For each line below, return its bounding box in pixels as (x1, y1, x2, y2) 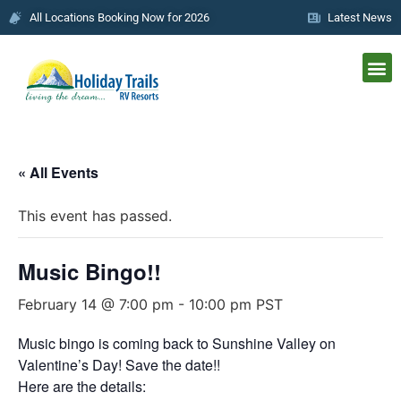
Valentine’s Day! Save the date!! (18, 354, 220, 375)
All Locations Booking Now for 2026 (29, 11, 209, 24)
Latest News (328, 11, 392, 24)
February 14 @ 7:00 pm (18, 294, 174, 313)
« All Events (18, 161, 98, 183)
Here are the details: (18, 375, 146, 397)
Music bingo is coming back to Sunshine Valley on (18, 332, 336, 354)
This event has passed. (18, 206, 172, 225)
